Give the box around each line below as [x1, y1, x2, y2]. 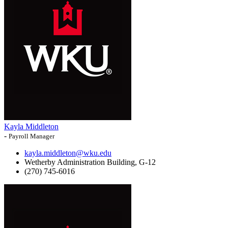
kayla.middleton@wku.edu [24, 149, 111, 158]
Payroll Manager [9, 132, 54, 140]
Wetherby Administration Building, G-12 [24, 158, 156, 167]
